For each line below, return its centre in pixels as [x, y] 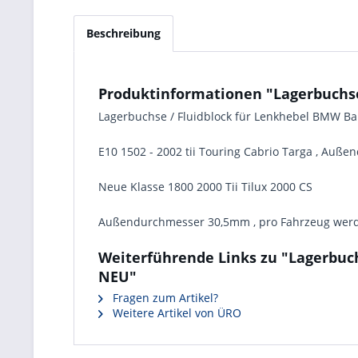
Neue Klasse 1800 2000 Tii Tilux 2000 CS [205, 187]
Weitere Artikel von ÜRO [175, 313]
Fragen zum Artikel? [164, 298]
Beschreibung [123, 33]
